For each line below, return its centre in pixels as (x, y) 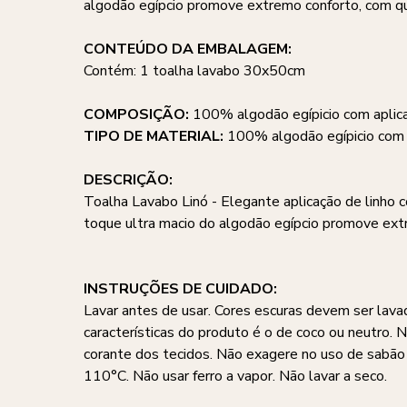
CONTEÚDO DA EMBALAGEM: (188, 49)
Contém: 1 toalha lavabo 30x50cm (194, 71)
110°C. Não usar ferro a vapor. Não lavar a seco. (235, 376)
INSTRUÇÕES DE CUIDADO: (180, 289)
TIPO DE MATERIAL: (155, 136)
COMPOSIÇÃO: (138, 114)
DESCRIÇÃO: (128, 180)
